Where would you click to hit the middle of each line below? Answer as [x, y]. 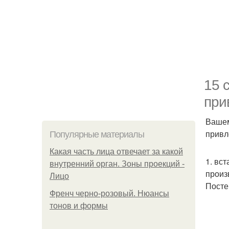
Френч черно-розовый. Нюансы [109, 193]
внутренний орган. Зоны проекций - [117, 164]
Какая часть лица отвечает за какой [116, 152]
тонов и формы [79, 206]
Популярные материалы [97, 134]
